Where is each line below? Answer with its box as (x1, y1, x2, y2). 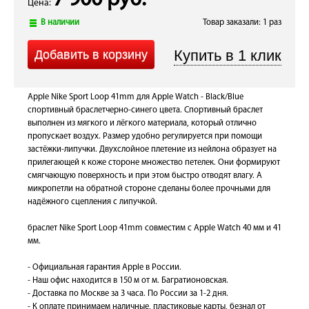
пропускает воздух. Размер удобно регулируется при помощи (28, 132, 262, 141)
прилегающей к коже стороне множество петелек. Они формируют (28, 159, 280, 167)
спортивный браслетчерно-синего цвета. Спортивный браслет (28, 106, 263, 114)
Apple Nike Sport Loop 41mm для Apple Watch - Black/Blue (28, 93, 243, 101)
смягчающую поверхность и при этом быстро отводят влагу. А (28, 172, 262, 180)
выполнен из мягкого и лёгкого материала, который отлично (28, 119, 257, 128)
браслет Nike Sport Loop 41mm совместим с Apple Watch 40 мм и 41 (28, 224, 281, 232)
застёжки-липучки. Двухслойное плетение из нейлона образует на (28, 146, 277, 154)
